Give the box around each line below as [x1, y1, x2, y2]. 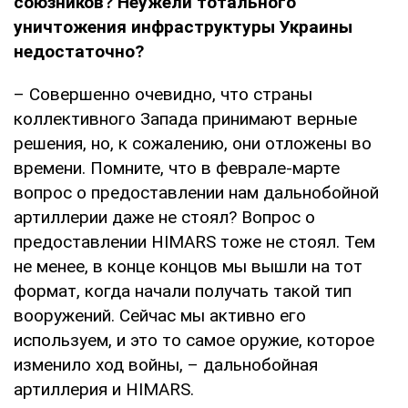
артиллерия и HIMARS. [14, 378, 194, 400]
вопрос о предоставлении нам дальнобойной [14, 181, 379, 203]
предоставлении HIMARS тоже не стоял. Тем [14, 230, 375, 252]
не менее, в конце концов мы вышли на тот [14, 255, 362, 277]
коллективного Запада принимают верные [14, 107, 357, 129]
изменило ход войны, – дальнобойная [14, 353, 318, 375]
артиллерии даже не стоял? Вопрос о [14, 206, 315, 228]
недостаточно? [14, 40, 144, 62]
